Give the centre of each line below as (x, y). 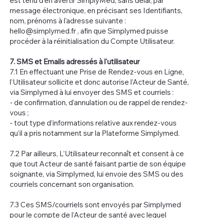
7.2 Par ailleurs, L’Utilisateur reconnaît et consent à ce (97, 153)
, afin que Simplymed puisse (122, 31)
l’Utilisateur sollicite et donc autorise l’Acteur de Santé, (99, 82)
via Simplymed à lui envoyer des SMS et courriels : (92, 92)
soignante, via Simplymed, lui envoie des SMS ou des (97, 174)
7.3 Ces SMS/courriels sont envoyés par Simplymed (95, 204)
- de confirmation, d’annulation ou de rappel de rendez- (99, 102)
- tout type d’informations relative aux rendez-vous (93, 123)
